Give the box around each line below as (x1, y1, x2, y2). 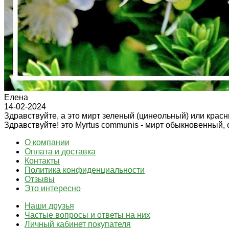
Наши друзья (25, 201, 74, 210)
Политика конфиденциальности (25, 165, 145, 174)
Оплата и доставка (25, 147, 96, 156)
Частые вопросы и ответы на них (25, 210, 150, 219)
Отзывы (25, 174, 55, 184)
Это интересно (25, 184, 81, 193)
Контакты (25, 156, 60, 165)
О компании (25, 138, 70, 147)
